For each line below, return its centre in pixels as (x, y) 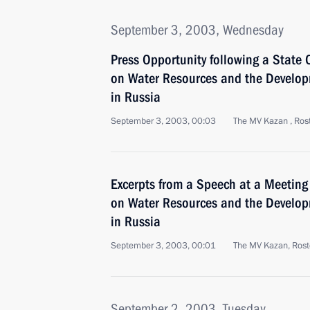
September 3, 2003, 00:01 (163, 246)
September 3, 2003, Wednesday (197, 30)
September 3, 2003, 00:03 (163, 121)
